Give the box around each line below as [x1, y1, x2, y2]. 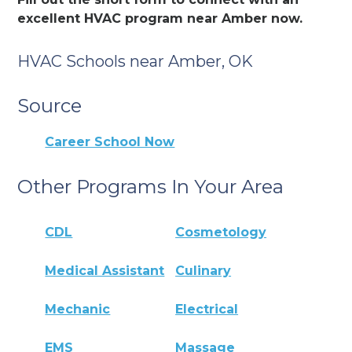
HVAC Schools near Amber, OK [17, 51, 254, 71]
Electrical [175, 302, 239, 317]
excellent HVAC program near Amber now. [17, 10, 303, 26]
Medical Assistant [45, 263, 165, 279]
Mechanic [45, 302, 111, 317]
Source [17, 93, 82, 117]
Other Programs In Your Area [17, 174, 284, 198]
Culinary [175, 263, 232, 279]
